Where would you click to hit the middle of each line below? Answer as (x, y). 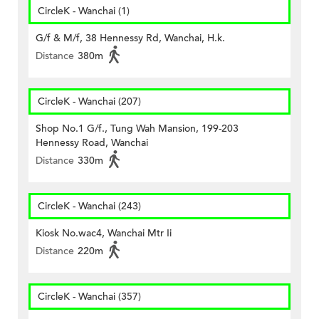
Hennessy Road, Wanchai (92, 143)
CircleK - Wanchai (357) (89, 297)
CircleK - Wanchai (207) (89, 102)
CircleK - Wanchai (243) (89, 206)
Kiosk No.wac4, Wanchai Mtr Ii (104, 234)
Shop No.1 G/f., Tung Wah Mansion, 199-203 (137, 129)
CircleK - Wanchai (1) (84, 11)
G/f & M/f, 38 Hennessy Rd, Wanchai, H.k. (130, 38)
